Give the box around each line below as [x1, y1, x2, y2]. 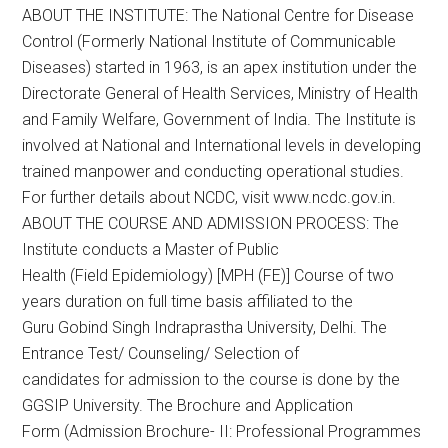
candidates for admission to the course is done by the [22, 370, 401, 389]
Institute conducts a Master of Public [22, 240, 280, 259]
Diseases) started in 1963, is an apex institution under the [22, 58, 418, 77]
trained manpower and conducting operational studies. [22, 162, 405, 181]
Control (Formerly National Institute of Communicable [22, 32, 397, 51]
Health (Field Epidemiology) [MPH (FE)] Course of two [22, 266, 395, 285]
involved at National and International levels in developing [22, 136, 422, 155]
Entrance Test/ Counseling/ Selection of [22, 344, 300, 363]
